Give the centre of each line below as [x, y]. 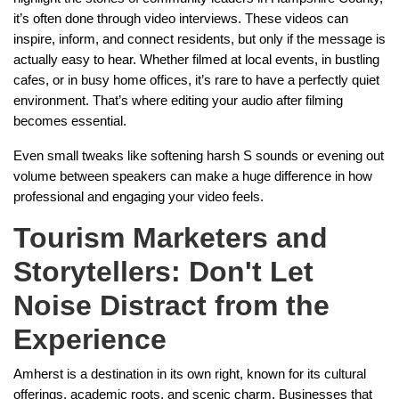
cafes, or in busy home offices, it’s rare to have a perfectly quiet [196, 80]
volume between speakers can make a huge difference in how [193, 176]
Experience [90, 339]
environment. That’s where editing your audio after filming [178, 101]
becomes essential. [70, 121]
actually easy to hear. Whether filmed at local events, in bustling [196, 60]
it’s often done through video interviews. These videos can [181, 19]
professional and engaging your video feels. [138, 197]
